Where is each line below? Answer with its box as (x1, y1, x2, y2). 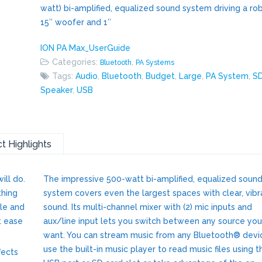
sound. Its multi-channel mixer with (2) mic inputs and (43, 202, 252, 212)
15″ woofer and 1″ (40, 17, 112, 27)
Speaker (40, 85, 73, 95)
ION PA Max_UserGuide (40, 43, 131, 53)
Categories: (52, 57, 101, 67)
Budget (146, 71, 175, 81)
